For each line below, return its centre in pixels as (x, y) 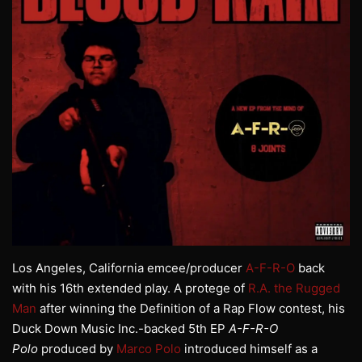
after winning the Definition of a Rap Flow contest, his (191, 309)
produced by (77, 349)
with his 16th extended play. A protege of (130, 288)
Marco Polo (149, 349)
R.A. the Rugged (294, 288)
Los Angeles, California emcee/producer (129, 268)
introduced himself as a (249, 349)
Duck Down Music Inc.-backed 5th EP (120, 329)
